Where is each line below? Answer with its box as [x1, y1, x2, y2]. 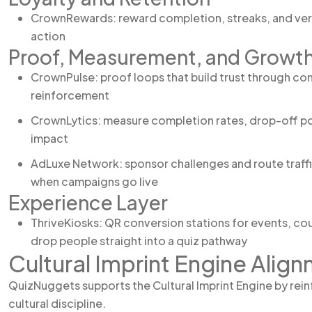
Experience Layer [8, 190, 168, 214]
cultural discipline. [8, 296, 106, 311]
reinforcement [31, 88, 109, 102]
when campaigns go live [31, 174, 158, 189]
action [31, 29, 65, 43]
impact [31, 131, 68, 146]
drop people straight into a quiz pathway [31, 233, 247, 248]
